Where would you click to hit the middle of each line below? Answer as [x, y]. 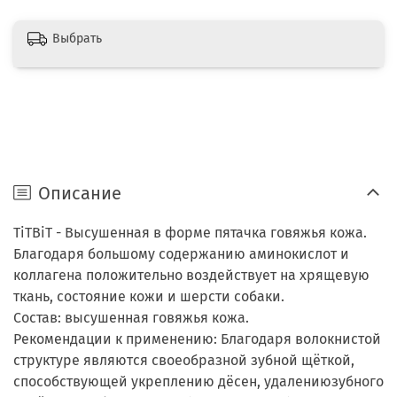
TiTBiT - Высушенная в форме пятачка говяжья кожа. [190, 233]
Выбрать [77, 39]
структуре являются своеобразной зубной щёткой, [184, 361]
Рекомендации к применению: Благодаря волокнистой [197, 339]
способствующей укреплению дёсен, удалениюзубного [198, 382]
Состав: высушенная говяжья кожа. [131, 318]
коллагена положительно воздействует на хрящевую [191, 276]
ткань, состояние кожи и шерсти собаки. [149, 297]
